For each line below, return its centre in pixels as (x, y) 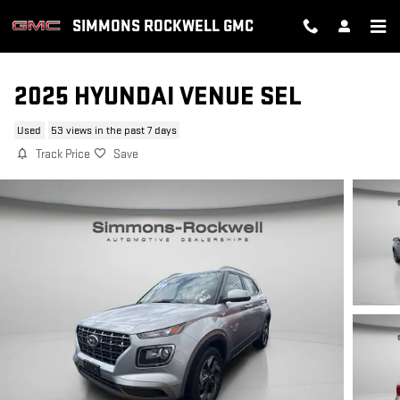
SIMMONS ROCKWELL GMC (163, 26)
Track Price (63, 154)
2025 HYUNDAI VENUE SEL (158, 97)
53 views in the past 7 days (113, 130)
